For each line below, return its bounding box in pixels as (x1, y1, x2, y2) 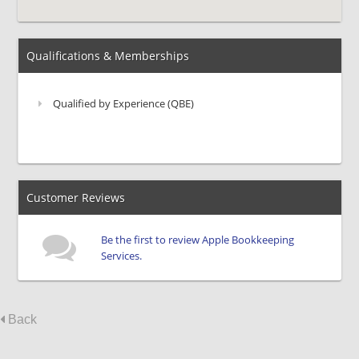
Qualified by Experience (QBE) (50, 96, 195, 111)
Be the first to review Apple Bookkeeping (101, 232, 295, 247)
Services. (101, 248, 143, 263)
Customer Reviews (26, 190, 126, 205)
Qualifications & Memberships (26, 48, 190, 63)
